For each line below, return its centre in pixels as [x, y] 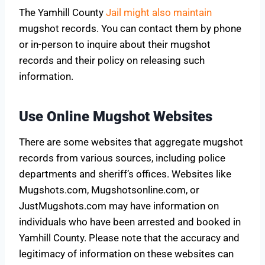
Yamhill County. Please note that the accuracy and [129, 237]
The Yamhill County [62, 12]
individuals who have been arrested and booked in [130, 222]
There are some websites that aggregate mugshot [131, 142]
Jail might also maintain [159, 12]
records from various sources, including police [122, 158]
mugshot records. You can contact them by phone [130, 28]
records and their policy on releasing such [112, 60]
